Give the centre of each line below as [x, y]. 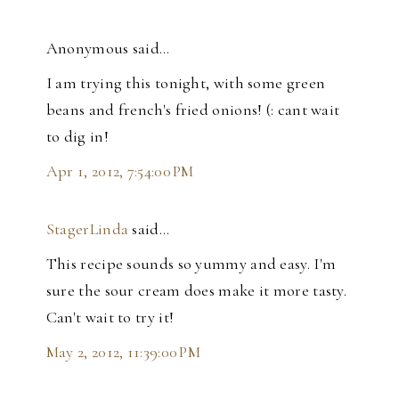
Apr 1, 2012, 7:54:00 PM [120, 171]
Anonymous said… [108, 49]
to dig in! [77, 137]
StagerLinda [87, 229]
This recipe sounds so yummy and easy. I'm [191, 264]
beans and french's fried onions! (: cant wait [193, 110]
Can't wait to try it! [110, 318]
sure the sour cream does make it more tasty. [196, 291]
